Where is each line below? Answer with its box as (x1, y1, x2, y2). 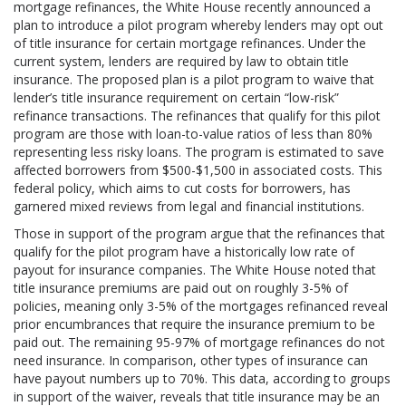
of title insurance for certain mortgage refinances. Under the (14, 34, 366, 52)
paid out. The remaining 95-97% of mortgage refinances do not (14, 333, 385, 351)
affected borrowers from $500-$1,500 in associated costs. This (14, 161, 382, 179)
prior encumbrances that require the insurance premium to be (14, 315, 375, 333)
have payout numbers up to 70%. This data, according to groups (14, 370, 391, 387)
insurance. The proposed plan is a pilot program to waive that (14, 71, 374, 88)
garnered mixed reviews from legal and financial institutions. (14, 198, 364, 215)
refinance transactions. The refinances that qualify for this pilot (14, 107, 381, 124)
